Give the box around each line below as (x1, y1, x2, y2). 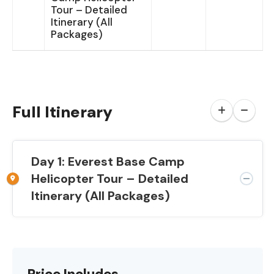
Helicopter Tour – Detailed (31, 170, 188, 187)
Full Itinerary (12, 101, 113, 122)
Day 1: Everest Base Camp (31, 153, 185, 169)
